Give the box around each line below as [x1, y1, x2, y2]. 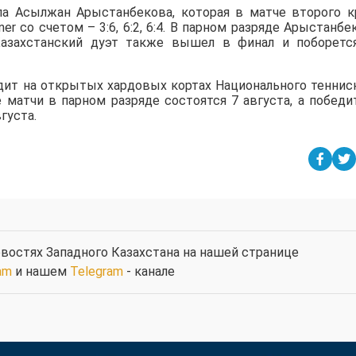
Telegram [69, 264, 123, 280]
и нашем [11, 264, 70, 280]
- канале [122, 264, 175, 280]
